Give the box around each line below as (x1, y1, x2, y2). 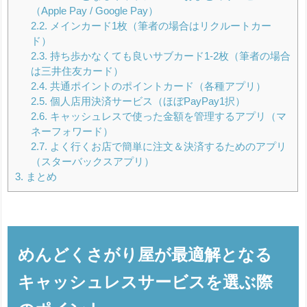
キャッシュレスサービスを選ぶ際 (18, 273, 273, 292)
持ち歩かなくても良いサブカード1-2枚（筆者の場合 (47, 50, 291, 62)
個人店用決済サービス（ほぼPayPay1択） (47, 95, 245, 108)
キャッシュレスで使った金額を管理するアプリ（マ (47, 110, 286, 123)
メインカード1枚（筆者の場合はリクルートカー (47, 20, 271, 32)
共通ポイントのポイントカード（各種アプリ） (47, 80, 266, 93)
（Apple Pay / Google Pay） (31, 5, 158, 17)
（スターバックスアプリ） (31, 156, 154, 168)
